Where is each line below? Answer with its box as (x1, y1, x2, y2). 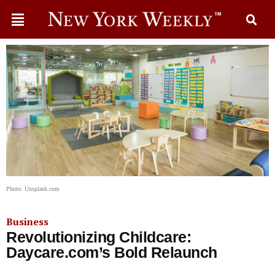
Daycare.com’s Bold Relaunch (6, 244, 217, 261)
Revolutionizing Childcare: (6, 228, 191, 246)
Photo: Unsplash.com (6, 185, 60, 192)
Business (6, 215, 48, 228)
